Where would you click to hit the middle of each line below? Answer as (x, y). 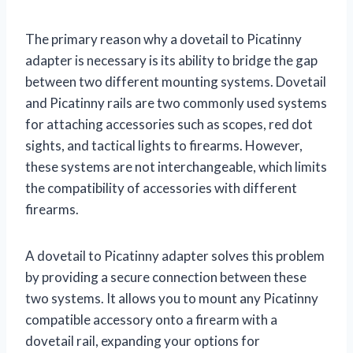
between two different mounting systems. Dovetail (176, 82)
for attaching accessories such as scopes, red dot (169, 124)
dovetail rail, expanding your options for (143, 341)
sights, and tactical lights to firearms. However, (164, 146)
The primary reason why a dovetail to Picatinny (163, 39)
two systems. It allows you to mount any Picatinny (172, 299)
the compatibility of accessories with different (161, 188)
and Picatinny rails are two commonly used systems (176, 103)
